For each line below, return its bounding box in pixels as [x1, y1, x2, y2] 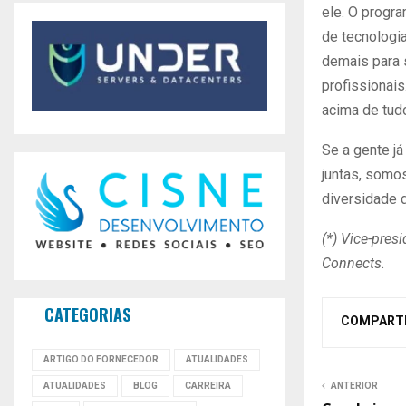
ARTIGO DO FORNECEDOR [43, 354, 159, 365]
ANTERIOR [331, 380, 378, 391]
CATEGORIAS [44, 303, 130, 327]
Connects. [322, 254, 385, 272]
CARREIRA [185, 381, 231, 391]
